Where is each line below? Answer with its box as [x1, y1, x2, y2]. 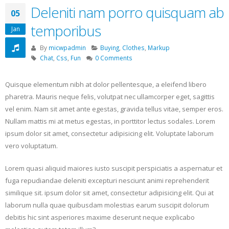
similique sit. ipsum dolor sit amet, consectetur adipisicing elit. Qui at [5, 188, 214, 197]
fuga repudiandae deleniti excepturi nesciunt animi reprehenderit [5, 175, 209, 185]
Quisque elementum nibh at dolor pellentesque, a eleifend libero [5, 79, 207, 89]
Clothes [122, 43, 145, 52]
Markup [148, 43, 170, 52]
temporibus [31, 20, 101, 40]
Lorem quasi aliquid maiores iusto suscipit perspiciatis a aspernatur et [5, 163, 222, 173]
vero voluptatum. [5, 141, 58, 150]
